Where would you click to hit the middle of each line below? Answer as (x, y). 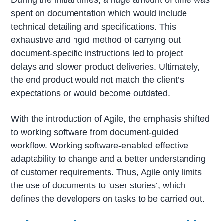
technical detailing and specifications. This (94, 27)
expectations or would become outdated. (91, 93)
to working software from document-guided (95, 132)
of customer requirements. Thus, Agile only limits (107, 172)
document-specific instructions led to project (97, 54)
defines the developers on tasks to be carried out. (108, 199)
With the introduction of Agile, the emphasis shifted (110, 119)
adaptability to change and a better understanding (109, 159)
